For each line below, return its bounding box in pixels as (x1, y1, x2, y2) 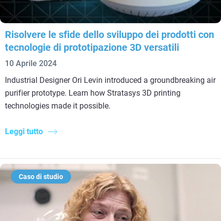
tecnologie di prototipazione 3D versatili (5, 41, 179, 54)
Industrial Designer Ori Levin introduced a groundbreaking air (5, 75, 216, 85)
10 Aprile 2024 (5, 59, 57, 69)
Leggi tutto (5, 127, 43, 137)
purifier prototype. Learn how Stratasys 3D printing (5, 88, 181, 98)
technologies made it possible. (5, 101, 110, 111)
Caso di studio (19, 173, 63, 181)
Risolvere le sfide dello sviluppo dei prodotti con (5, 29, 214, 41)
